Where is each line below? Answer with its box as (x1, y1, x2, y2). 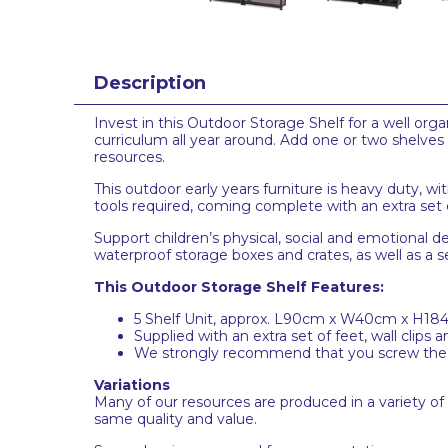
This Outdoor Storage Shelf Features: (94, 277, 384, 296)
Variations (94, 375, 170, 394)
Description (94, 71, 206, 94)
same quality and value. (94, 409, 257, 428)
